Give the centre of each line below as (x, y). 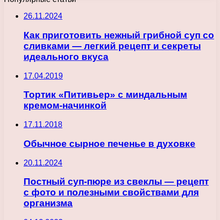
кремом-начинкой (65, 106)
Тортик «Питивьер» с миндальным (105, 95)
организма (48, 203)
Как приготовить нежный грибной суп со (119, 35)
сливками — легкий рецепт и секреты (112, 46)
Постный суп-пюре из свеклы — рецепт (116, 182)
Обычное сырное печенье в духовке (110, 143)
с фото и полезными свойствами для (111, 192)
